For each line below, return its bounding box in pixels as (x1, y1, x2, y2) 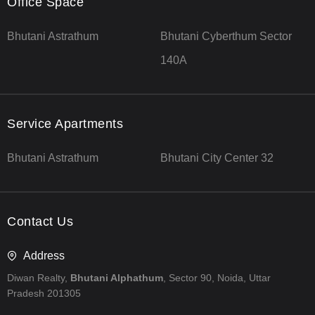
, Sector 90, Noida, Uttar (163, 271, 271, 283)
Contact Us (7, 214, 73, 229)
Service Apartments (7, 116, 123, 131)
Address (22, 249, 65, 262)
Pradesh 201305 (7, 287, 81, 299)
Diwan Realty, (7, 271, 70, 283)
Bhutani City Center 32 (160, 151, 274, 164)
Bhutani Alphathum (70, 271, 163, 283)
